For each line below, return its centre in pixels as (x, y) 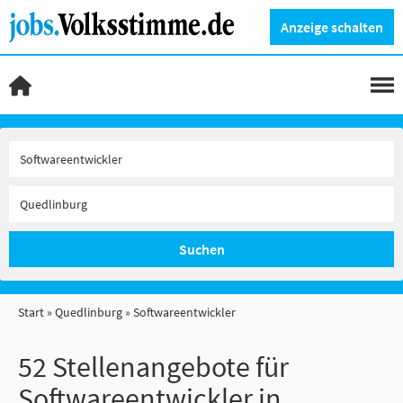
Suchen (201, 249)
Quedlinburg (89, 312)
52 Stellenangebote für (153, 367)
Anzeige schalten (332, 27)
